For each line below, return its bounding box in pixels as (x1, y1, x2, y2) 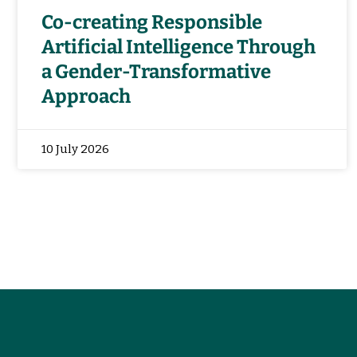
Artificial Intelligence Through (41, 35, 316, 58)
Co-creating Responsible (41, 10, 262, 33)
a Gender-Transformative (41, 60, 271, 83)
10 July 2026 (41, 141, 109, 156)
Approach (41, 84, 131, 108)
